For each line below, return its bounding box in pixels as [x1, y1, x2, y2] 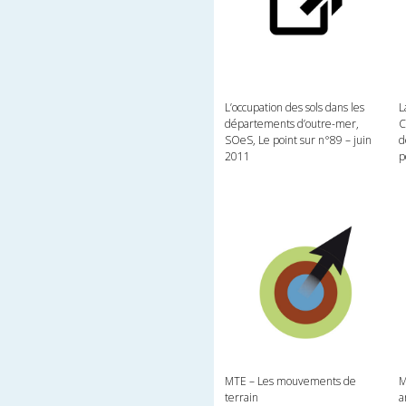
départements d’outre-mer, [225, 116, 360, 132]
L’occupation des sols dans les [225, 100, 365, 116]
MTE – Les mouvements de [225, 373, 357, 390]
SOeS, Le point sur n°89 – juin [225, 132, 372, 149]
